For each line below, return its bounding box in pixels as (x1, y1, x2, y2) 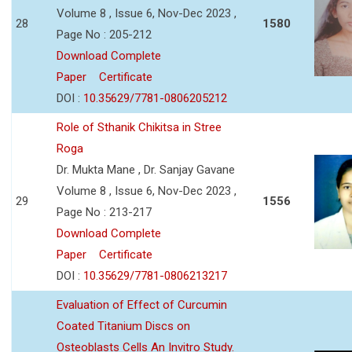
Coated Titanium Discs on (57, 318, 190, 333)
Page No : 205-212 (57, 27, 152, 42)
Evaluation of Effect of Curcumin (57, 297, 227, 312)
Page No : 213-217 (57, 204, 152, 219)
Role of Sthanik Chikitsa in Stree (57, 119, 222, 134)
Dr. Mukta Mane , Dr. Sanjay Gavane (57, 162, 235, 177)
